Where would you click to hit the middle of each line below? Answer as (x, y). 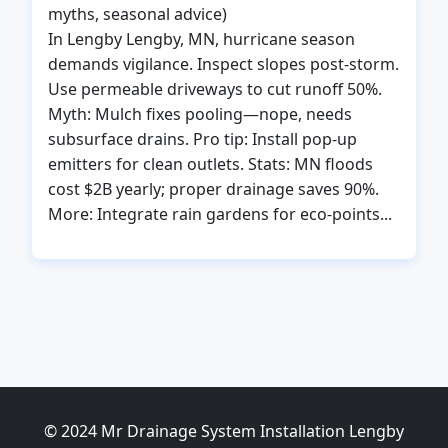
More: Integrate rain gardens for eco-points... (220, 214)
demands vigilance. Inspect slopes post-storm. (223, 64)
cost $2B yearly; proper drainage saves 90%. (213, 189)
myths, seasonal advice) (137, 14)
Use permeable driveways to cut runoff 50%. (215, 89)
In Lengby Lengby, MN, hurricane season (201, 39)
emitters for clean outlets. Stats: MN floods (210, 164)
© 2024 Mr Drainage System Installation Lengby (224, 431)
